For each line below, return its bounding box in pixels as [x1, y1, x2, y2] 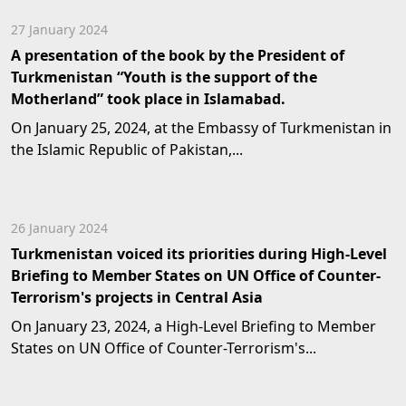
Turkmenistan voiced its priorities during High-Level [11, 244, 387, 264]
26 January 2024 [11, 219, 108, 237]
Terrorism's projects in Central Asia [11, 287, 263, 307]
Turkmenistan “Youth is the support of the [11, 67, 317, 87]
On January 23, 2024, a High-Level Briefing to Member [11, 316, 376, 336]
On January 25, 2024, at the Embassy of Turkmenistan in [11, 118, 391, 138]
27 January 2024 [11, 21, 108, 38]
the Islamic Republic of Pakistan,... [11, 140, 243, 159]
